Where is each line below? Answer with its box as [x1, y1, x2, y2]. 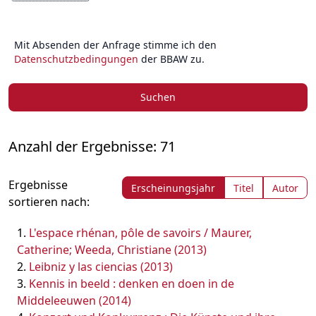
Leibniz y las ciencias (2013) [29, 259, 173, 274]
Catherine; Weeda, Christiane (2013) [17, 242, 207, 257]
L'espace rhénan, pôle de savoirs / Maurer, [29, 225, 252, 241]
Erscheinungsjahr [131, 181, 215, 195]
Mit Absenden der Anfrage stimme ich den [14, 38, 217, 51]
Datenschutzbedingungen [14, 52, 138, 66]
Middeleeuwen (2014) [17, 293, 131, 308]
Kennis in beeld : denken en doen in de [29, 276, 234, 291]
